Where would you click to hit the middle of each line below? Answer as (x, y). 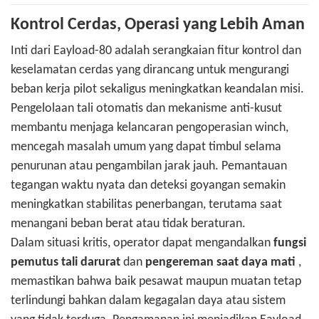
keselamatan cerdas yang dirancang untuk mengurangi (150, 70)
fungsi (290, 244)
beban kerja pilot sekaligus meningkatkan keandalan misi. (157, 90)
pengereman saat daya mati (220, 263)
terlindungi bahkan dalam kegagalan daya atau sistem (148, 301)
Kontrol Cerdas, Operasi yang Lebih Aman (158, 25)
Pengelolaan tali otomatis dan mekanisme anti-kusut (146, 109)
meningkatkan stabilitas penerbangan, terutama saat (146, 205)
